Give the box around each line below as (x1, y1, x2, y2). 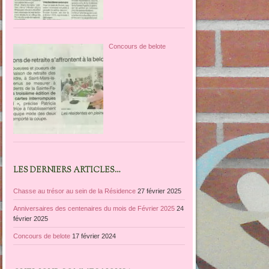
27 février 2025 (138, 187, 182, 195)
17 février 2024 (72, 232, 116, 240)
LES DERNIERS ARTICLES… (13, 165, 121, 177)
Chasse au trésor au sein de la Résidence (13, 187, 136, 195)
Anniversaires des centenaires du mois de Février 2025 (13, 204, 175, 212)
